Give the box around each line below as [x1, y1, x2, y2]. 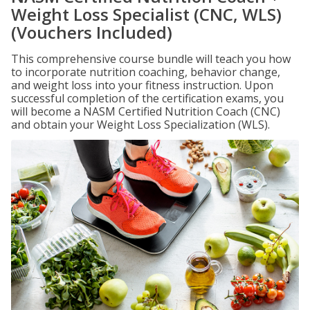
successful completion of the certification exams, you [11, 91, 284, 106]
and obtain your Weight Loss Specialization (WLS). [11, 117, 270, 132]
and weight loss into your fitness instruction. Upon [11, 77, 273, 93]
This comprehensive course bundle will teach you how [11, 51, 291, 66]
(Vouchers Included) [11, 21, 172, 44]
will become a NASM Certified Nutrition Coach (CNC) [11, 104, 280, 119]
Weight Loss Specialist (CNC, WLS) [11, 3, 282, 26]
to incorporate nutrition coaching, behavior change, [11, 64, 280, 80]
